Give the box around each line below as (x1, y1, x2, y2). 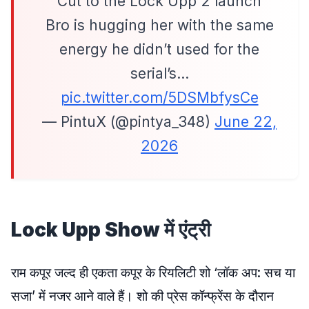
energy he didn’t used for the (59, 41, 259, 58)
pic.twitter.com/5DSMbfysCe (60, 89, 259, 106)
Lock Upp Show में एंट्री (11, 218, 215, 241)
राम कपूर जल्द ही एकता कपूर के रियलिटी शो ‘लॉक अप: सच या (11, 265, 295, 281)
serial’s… (130, 65, 189, 82)
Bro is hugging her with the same (45, 17, 274, 34)
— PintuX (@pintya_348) (42, 113, 215, 130)
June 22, (215, 113, 277, 130)
